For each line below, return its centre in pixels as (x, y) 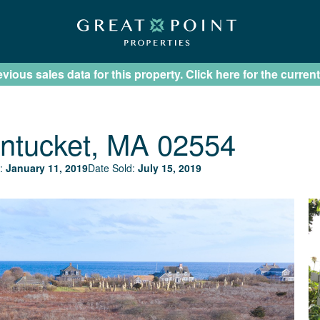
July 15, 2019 (170, 168)
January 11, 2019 (47, 168)
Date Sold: (113, 168)
